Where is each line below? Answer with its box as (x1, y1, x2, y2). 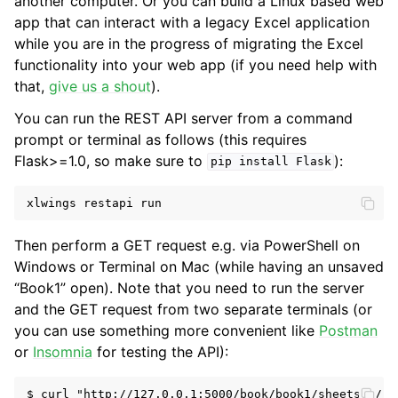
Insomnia (33, 342, 92, 361)
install (238, 155, 289, 169)
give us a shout (49, 76, 151, 95)
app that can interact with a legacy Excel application (14, 12, 370, 31)
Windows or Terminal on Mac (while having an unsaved (14, 257, 384, 275)
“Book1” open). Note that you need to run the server (14, 278, 364, 297)
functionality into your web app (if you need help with (14, 55, 377, 74)
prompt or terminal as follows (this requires (14, 130, 306, 148)
